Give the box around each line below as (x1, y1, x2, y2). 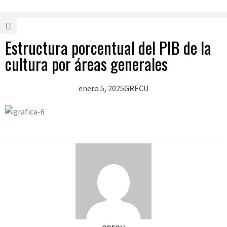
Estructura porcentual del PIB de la (5, 35, 211, 59)
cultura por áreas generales (5, 52, 168, 75)
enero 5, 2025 (79, 83, 124, 93)
